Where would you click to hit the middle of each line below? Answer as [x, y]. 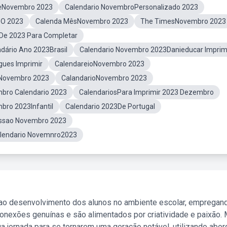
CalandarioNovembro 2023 [104, 78]
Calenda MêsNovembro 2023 [82, 21]
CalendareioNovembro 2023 [100, 64]
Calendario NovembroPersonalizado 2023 [131, 7]
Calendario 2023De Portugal [110, 106]
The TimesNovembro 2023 [183, 21]
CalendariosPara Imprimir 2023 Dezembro [146, 92]
